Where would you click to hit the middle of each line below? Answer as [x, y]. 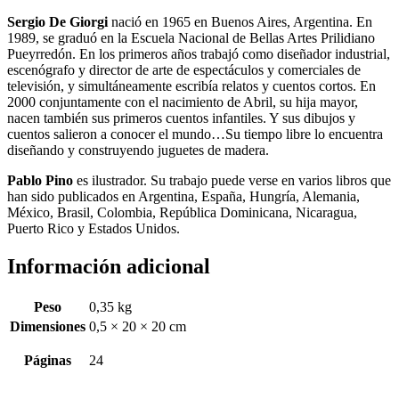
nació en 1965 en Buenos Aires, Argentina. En [240, 21]
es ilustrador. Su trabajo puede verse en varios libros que [234, 180]
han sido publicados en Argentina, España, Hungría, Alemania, [183, 196]
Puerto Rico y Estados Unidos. [94, 228]
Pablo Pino [42, 180]
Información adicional [109, 266]
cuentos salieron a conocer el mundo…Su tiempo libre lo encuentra [195, 134]
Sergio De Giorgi [57, 21]
